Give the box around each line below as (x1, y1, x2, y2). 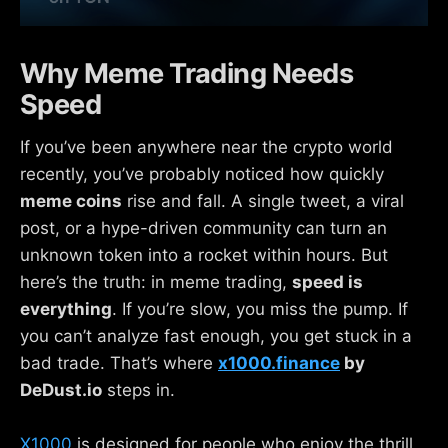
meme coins (20, 190, 122, 211)
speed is (292, 271, 363, 292)
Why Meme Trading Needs (20, 57, 354, 90)
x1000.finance (218, 352, 340, 373)
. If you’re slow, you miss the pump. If (112, 298, 408, 319)
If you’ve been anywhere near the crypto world (20, 136, 393, 157)
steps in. (102, 379, 175, 400)
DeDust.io (20, 379, 102, 400)
